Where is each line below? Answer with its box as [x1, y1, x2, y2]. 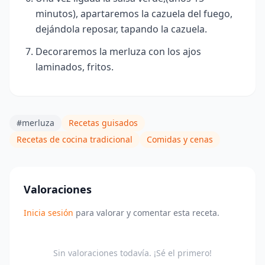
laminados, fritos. [35, 60, 114, 73]
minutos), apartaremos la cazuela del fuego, [35, 7, 232, 20]
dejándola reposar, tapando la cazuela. [35, 22, 207, 35]
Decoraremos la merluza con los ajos [35, 44, 201, 58]
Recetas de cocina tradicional [17, 133, 132, 145]
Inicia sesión [24, 206, 73, 218]
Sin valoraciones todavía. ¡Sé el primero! [53, 247, 212, 258]
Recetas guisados [69, 117, 138, 128]
